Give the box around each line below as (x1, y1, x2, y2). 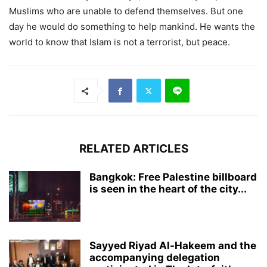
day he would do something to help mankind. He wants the (9, 21, 255, 33)
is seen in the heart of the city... (89, 183, 247, 195)
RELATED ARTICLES (79, 142, 188, 156)
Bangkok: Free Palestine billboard (89, 171, 257, 184)
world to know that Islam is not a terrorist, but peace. (9, 36, 230, 48)
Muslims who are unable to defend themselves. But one (9, 5, 243, 17)
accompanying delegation (89, 252, 220, 264)
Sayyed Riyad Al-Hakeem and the (89, 240, 256, 252)
